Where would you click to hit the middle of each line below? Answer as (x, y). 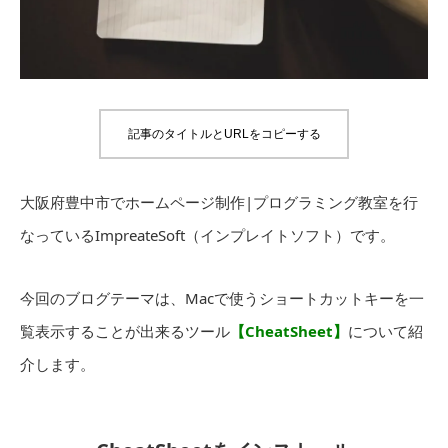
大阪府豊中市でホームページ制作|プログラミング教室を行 (219, 202)
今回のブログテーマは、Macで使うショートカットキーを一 (222, 298)
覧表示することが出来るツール (125, 331)
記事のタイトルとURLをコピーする (224, 134)
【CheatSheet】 (289, 331)
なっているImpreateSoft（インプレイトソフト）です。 (207, 235)
